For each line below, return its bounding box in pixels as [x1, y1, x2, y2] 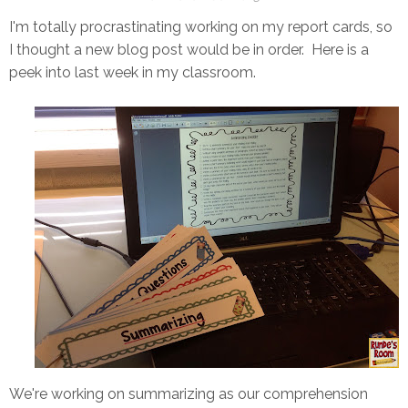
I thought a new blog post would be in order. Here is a [9, 41, 369, 58]
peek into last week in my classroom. [9, 64, 256, 81]
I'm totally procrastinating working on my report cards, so [9, 18, 393, 36]
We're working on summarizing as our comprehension [9, 385, 368, 403]
